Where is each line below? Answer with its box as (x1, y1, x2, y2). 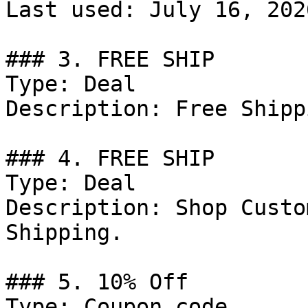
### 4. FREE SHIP (5, 146, 214, 170)
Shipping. (5, 220, 123, 245)
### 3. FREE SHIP (5, 47, 214, 71)
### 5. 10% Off (5, 269, 188, 294)
